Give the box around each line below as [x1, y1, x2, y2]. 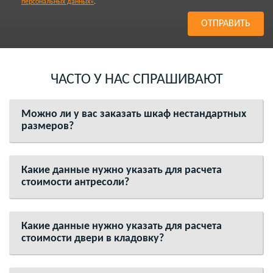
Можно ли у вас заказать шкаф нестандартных [21, 108, 246, 120]
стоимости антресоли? [21, 177, 129, 188]
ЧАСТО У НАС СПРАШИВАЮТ [50, 73, 223, 87]
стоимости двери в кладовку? [21, 233, 164, 244]
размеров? [21, 121, 74, 132]
